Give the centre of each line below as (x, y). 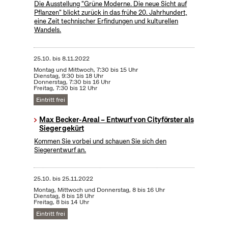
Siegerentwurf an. (60, 150)
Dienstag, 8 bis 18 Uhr (64, 196)
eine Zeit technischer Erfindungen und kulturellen (106, 21)
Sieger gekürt (62, 129)
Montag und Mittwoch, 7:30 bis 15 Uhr (85, 70)
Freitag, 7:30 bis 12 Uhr (65, 88)
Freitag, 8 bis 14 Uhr (61, 202)
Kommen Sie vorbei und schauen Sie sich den (101, 141)
